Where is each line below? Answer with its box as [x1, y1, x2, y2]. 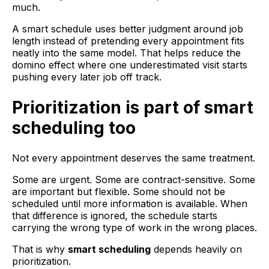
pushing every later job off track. [12, 71, 162, 83]
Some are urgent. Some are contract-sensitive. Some [12, 173, 255, 186]
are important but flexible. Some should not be [12, 185, 225, 198]
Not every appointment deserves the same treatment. [12, 151, 255, 164]
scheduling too [12, 117, 136, 138]
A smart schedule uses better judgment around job [12, 23, 243, 35]
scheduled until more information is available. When [12, 197, 247, 210]
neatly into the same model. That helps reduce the [12, 47, 241, 59]
